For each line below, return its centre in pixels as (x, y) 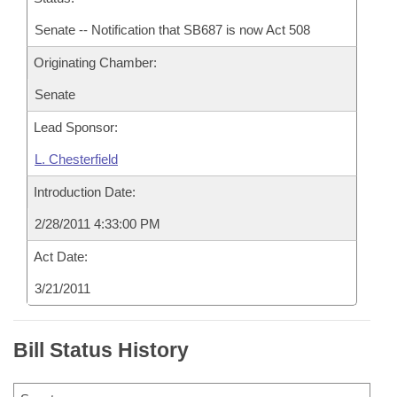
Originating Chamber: (95, 62)
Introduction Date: (85, 192)
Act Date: (61, 257)
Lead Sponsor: (76, 127)
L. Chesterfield (76, 159)
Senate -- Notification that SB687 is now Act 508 (172, 30)
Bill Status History (101, 350)
